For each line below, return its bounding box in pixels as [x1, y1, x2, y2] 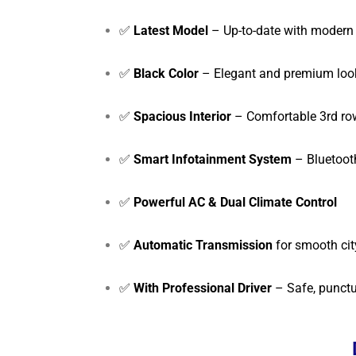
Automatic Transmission [133, 237, 273, 253]
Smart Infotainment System [133, 151, 292, 167]
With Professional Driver [133, 280, 272, 296]
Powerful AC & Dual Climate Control [133, 194, 337, 210]
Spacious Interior [133, 108, 231, 124]
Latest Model [133, 22, 208, 38]
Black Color [133, 65, 199, 81]
